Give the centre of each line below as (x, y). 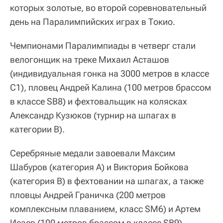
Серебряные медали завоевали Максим (93, 153)
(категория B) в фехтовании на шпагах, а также (107, 181)
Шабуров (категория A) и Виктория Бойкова (99, 167)
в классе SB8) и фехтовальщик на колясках (99, 101)
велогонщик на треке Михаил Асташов (90, 59)
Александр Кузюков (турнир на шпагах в (93, 115)
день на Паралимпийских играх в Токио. (93, 21)
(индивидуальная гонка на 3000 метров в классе (110, 73)
